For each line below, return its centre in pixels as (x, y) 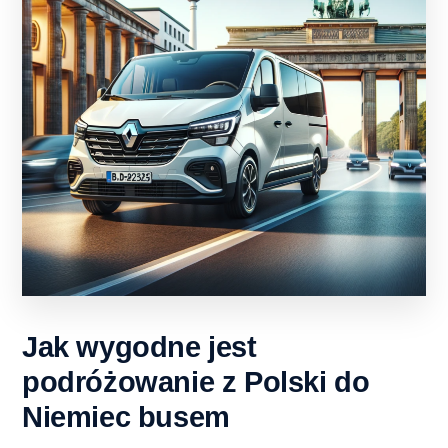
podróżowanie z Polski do (196, 381)
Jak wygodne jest (139, 346)
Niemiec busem (126, 416)
